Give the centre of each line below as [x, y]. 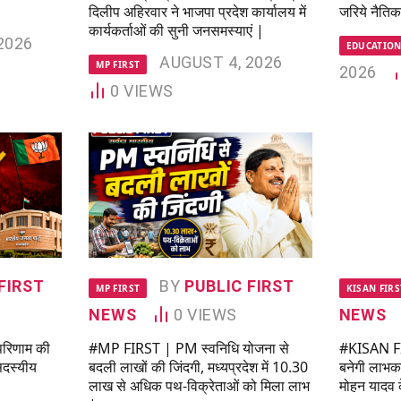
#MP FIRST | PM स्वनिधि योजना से [189, 348]
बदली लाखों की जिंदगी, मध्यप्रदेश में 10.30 [199, 367]
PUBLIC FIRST [239, 286]
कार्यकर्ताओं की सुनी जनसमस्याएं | [177, 30]
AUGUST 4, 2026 [221, 62]
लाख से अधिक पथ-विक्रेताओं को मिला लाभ [200, 385]
